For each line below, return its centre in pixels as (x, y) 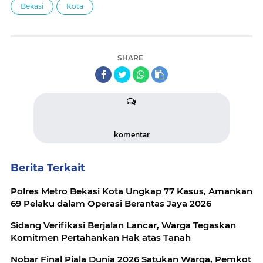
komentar (131, 135)
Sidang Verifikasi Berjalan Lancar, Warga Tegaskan (123, 225)
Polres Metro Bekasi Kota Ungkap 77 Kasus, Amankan (131, 191)
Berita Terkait (48, 168)
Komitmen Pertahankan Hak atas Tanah (101, 238)
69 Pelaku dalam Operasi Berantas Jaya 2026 (111, 204)
